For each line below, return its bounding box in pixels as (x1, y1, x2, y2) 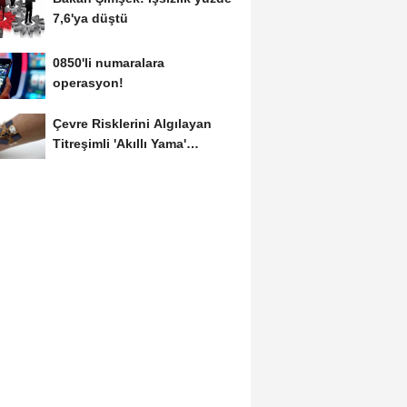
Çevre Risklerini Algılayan (52, 116, 212, 132)
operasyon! (52, 74, 124, 90)
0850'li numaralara (52, 55, 164, 70)
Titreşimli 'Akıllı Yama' (52, 136, 186, 152)
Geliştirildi (52, 156, 116, 172)
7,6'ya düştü (52, 11, 128, 26)
